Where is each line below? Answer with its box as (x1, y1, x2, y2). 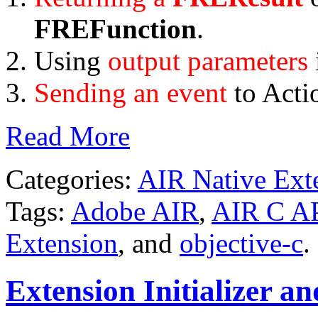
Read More (6, 120, 130, 151)
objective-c (180, 227, 303, 258)
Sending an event (34, 77, 227, 108)
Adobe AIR (71, 195, 199, 226)
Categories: (6, 163, 132, 194)
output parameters (108, 45, 308, 76)
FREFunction (34, 13, 197, 44)
